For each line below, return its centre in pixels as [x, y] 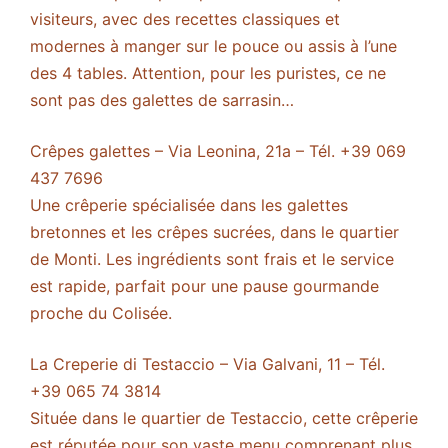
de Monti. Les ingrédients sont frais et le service [212, 259]
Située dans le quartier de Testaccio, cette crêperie [224, 418]
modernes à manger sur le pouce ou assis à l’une [213, 46]
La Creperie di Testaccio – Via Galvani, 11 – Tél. [207, 364]
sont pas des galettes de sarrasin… [162, 100]
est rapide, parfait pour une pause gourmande [204, 286]
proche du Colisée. [101, 313]
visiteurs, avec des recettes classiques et [185, 19]
